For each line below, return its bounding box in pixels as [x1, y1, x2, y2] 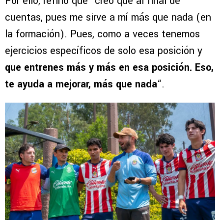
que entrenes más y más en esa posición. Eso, [5, 60, 214, 75]
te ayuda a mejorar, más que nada [5, 77, 157, 92]
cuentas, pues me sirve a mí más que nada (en [5, 10, 211, 25]
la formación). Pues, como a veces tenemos [5, 27, 200, 42]
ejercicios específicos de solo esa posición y [5, 44, 202, 58]
